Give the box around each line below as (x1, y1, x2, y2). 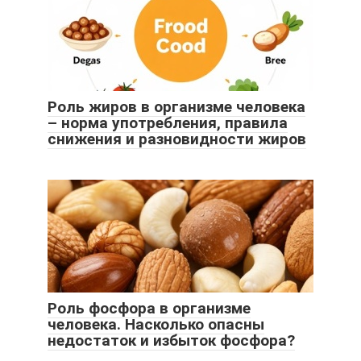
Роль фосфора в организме (48, 298, 251, 317)
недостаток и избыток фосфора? (48, 330, 295, 350)
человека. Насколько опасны (48, 314, 264, 334)
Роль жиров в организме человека (48, 97, 305, 116)
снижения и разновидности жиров (48, 129, 306, 148)
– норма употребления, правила (48, 113, 288, 132)
